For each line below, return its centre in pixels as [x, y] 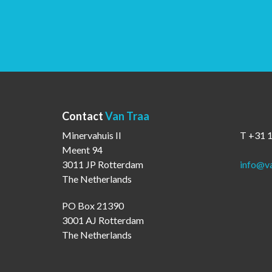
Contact [83, 116]
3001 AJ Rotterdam [103, 220]
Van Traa [127, 116]
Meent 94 [82, 149]
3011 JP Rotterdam [103, 164]
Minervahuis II [92, 135]
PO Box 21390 [93, 205]
